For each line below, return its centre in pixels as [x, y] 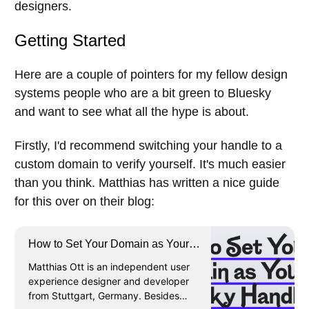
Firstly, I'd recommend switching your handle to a [148, 146]
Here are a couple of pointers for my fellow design [151, 75]
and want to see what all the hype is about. [132, 112]
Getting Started [70, 41]
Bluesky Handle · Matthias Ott [101, 258]
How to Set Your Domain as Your [109, 244]
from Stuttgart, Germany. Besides [104, 296]
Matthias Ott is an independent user [109, 267]
